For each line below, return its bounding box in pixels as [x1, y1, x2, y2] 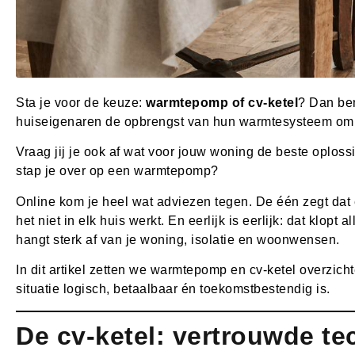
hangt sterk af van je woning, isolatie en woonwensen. [16, 232, 340, 246]
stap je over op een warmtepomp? [16, 164, 219, 178]
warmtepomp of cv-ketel [146, 95, 298, 109]
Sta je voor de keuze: [16, 95, 146, 109]
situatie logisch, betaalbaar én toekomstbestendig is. [16, 282, 330, 296]
